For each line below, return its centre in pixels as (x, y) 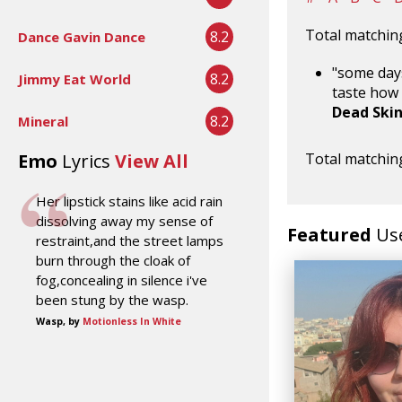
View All (152, 161)
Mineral (43, 121)
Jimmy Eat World (74, 79)
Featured (332, 234)
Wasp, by (59, 321)
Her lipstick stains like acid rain (129, 201)
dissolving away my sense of (124, 220)
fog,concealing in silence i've (122, 280)
